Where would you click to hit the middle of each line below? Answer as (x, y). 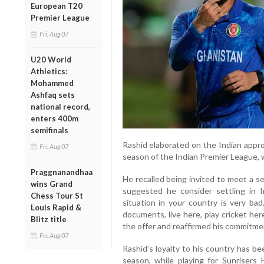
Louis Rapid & (56, 207)
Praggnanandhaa (62, 172)
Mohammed (52, 83)
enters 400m (55, 118)
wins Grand (52, 184)
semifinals (49, 130)
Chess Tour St (57, 195)
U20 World (51, 59)
